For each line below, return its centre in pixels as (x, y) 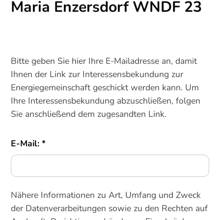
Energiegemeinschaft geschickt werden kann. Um (105, 88)
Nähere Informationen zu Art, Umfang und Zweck (106, 195)
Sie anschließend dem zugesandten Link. (89, 114)
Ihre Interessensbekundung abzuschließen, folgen (106, 101)
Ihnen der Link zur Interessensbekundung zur (97, 74)
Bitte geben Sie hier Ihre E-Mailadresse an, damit (104, 61)
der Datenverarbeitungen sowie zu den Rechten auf (110, 208)
